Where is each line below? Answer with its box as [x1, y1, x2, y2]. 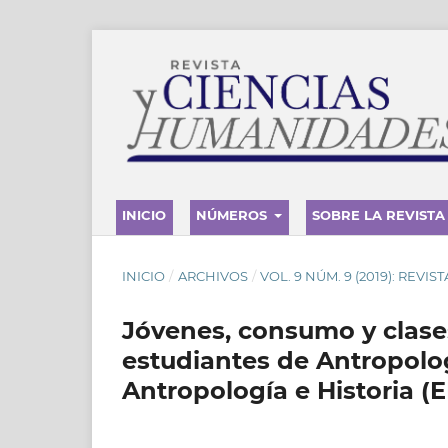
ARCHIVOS [177, 267, 248, 284]
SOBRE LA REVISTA [312, 206, 446, 223]
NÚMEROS [196, 206, 271, 223]
